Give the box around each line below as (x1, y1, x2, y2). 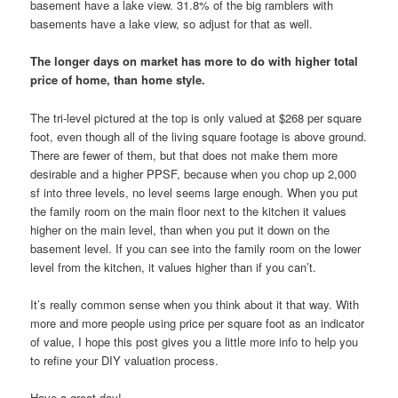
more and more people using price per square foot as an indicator (30, 314, 365, 331)
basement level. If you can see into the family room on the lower (30, 239, 362, 257)
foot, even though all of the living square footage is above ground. (30, 127, 368, 145)
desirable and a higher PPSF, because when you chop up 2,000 (30, 164, 357, 182)
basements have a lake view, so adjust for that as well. (30, 15, 314, 33)
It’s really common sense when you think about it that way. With (30, 295, 360, 313)
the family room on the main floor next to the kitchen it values (30, 202, 347, 219)
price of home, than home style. (30, 71, 206, 89)
